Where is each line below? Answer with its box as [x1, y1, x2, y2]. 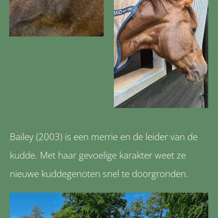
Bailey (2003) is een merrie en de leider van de [10, 130, 198, 144]
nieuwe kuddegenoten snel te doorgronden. [10, 167, 188, 181]
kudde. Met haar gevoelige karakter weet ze [10, 149, 186, 162]
